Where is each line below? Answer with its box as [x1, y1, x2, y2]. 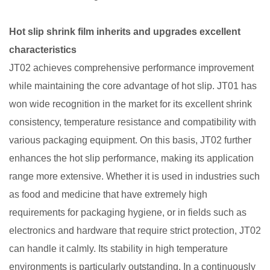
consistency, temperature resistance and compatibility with [9, 117, 256, 127]
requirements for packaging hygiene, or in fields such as [9, 207, 246, 218]
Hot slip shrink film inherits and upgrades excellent [9, 27, 240, 37]
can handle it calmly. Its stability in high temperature [9, 243, 228, 254]
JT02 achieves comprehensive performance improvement [9, 63, 254, 73]
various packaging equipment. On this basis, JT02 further [9, 135, 251, 145]
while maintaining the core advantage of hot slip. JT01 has [9, 81, 257, 91]
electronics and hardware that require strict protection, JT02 [9, 225, 261, 236]
